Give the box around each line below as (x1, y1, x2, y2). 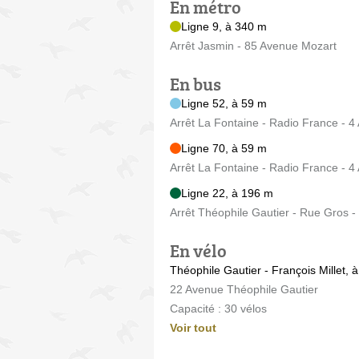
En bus (170, 71, 221, 96)
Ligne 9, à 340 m (181, 19, 267, 33)
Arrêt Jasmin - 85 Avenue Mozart (170, 38, 337, 52)
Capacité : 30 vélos (170, 301, 267, 315)
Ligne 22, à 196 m (181, 186, 273, 200)
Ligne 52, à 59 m (181, 96, 267, 110)
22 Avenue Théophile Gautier (170, 282, 318, 296)
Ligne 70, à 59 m (181, 141, 267, 155)
